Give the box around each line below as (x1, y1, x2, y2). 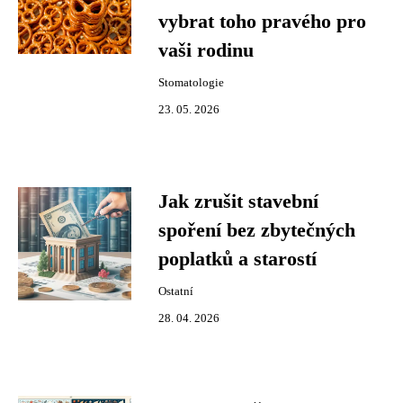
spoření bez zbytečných (158, 219, 355, 241)
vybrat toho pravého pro (158, 11, 366, 32)
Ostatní (158, 285, 193, 298)
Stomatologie (158, 76, 224, 89)
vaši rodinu (158, 40, 254, 61)
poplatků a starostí (158, 248, 317, 270)
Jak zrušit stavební (158, 191, 318, 212)
